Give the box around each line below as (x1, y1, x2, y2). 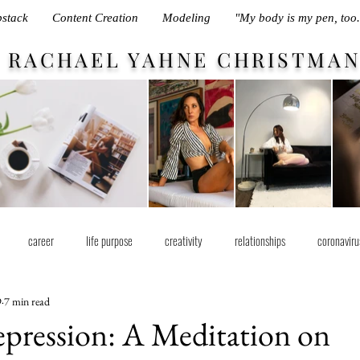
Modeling (162, 11, 211, 24)
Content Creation (51, 11, 138, 24)
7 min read (4, 293, 50, 309)
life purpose (86, 231, 133, 249)
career (28, 231, 54, 249)
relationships (235, 231, 285, 249)
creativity (165, 231, 202, 249)
